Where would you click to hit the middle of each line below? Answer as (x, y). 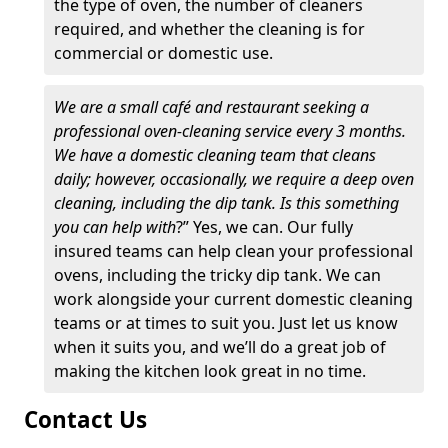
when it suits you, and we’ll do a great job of (220, 347)
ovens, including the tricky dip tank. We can (217, 275)
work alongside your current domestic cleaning (233, 299)
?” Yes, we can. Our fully (264, 227)
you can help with (115, 227)
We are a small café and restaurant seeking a (211, 107)
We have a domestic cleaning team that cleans (215, 155)
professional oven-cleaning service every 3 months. (230, 131)
